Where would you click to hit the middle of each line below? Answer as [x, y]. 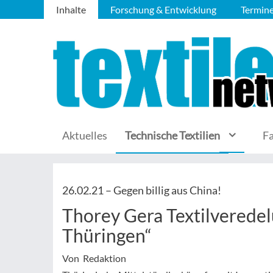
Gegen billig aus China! [167, 190]
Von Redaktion [94, 258]
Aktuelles [85, 135]
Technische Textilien [172, 135]
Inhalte [71, 9]
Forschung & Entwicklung [163, 9]
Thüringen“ [107, 235]
